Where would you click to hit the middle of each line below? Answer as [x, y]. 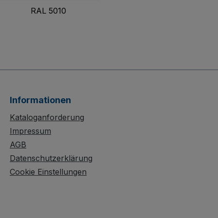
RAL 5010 [48, 11]
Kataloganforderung [47, 118]
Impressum [30, 131]
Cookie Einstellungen [48, 172]
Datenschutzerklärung [51, 158]
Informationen [40, 100]
